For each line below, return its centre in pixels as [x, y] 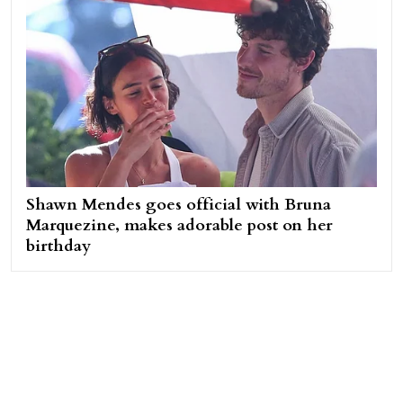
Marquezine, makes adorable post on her [179, 225]
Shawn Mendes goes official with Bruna [179, 204]
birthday [58, 246]
